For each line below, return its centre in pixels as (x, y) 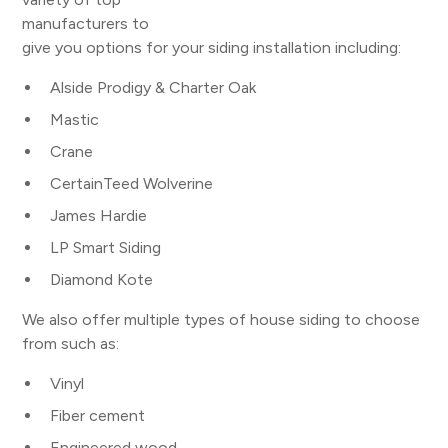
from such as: (71, 343)
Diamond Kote (102, 279)
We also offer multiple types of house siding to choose (221, 319)
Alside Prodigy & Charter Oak (153, 87)
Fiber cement (98, 415)
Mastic (75, 119)
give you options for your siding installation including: (212, 47)
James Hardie (99, 215)
